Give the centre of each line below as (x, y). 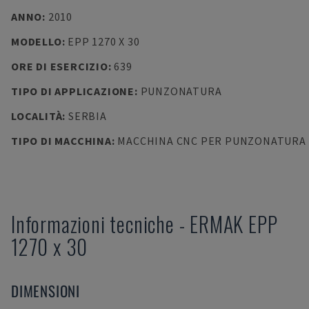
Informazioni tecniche (93, 224)
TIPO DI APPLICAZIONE (73, 91)
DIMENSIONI (46, 291)
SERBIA (87, 116)
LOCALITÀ (37, 116)
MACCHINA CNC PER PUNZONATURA (212, 141)
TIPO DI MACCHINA (61, 141)
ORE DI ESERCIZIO (60, 66)
